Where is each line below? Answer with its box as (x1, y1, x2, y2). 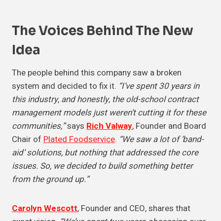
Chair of (12, 133, 43, 146)
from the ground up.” (12, 173, 89, 186)
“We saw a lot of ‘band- (119, 133, 204, 146)
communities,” (12, 120, 65, 133)
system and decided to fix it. (12, 80, 118, 93)
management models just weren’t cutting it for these (12, 107, 206, 119)
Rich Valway (86, 120, 132, 133)
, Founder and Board (132, 120, 206, 133)
